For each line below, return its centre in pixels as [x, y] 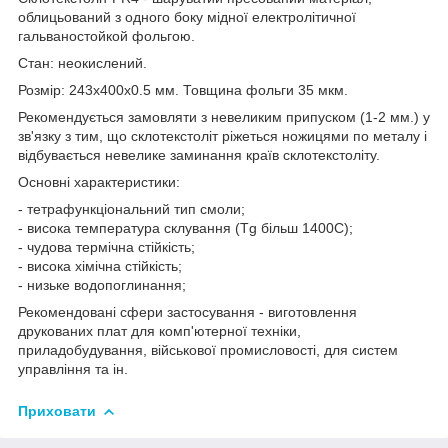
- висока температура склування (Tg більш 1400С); [185, 227]
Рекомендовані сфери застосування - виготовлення [187, 311]
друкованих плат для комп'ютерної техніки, [159, 330]
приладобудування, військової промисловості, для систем [208, 349]
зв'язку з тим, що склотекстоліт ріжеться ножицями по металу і [222, 135]
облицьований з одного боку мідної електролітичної [187, 16]
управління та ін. [73, 368]
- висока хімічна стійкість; [100, 265]
